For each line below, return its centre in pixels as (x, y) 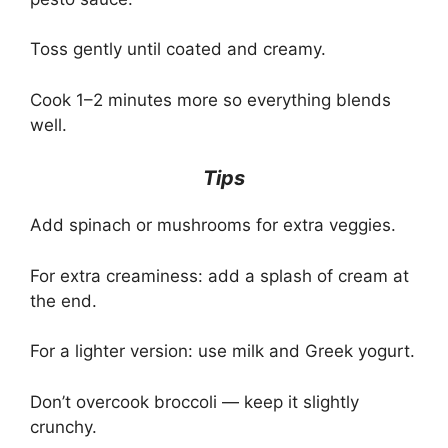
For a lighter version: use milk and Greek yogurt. (222, 351)
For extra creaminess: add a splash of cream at (219, 275)
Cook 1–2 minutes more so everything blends (210, 99)
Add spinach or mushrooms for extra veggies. (213, 225)
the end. (63, 300)
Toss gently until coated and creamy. (178, 49)
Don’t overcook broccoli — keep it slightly (194, 401)
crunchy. (63, 426)
